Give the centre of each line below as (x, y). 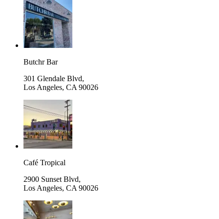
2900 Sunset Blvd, (52, 179)
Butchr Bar (41, 62)
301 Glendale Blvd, (54, 78)
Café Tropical (44, 162)
